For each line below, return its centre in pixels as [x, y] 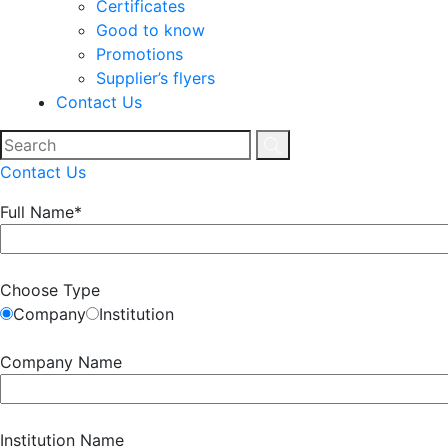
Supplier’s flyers [155, 77]
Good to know [150, 29]
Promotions [139, 53]
